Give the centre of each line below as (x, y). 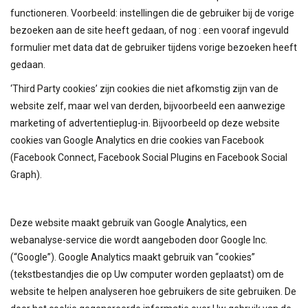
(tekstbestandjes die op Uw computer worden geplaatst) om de (147, 274)
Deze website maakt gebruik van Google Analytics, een (129, 222)
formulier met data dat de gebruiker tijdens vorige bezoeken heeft (154, 47)
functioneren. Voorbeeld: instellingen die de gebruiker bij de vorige (152, 13)
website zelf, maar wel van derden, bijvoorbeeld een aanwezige (148, 106)
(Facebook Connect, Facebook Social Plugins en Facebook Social (149, 157)
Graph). (26, 174)
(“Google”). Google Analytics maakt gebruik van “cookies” (133, 257)
